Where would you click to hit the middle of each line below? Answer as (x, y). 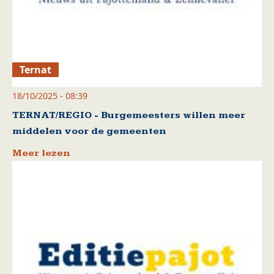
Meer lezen (41, 153)
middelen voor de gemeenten (89, 131)
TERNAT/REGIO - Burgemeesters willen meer (129, 115)
